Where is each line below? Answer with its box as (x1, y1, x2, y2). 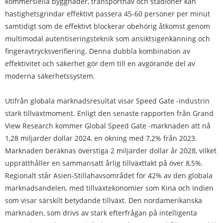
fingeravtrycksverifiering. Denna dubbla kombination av (5, 46, 190, 56)
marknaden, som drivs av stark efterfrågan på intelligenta (5, 208, 197, 218)
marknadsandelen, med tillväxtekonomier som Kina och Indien (5, 183, 214, 193)
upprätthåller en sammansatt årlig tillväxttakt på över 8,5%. (5, 158, 203, 168)
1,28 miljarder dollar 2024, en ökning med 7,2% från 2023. (5, 133, 197, 143)
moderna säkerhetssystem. (5, 71, 95, 81)
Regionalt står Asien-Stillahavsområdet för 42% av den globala (5, 171, 213, 181)
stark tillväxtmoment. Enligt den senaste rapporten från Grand (5, 109, 214, 118)
